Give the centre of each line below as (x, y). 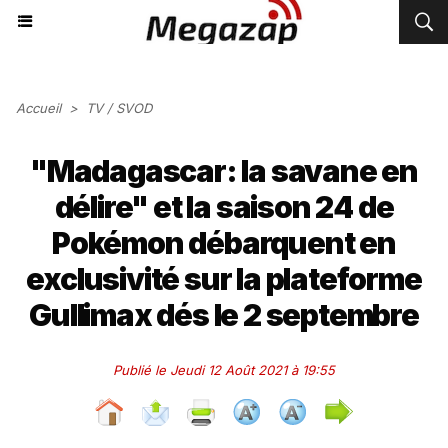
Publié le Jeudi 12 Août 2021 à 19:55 (224, 370)
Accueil (38, 108)
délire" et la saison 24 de (224, 207)
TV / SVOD (119, 108)
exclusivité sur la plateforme (224, 279)
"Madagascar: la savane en (224, 171)
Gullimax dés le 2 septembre (224, 315)
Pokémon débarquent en (224, 243)
